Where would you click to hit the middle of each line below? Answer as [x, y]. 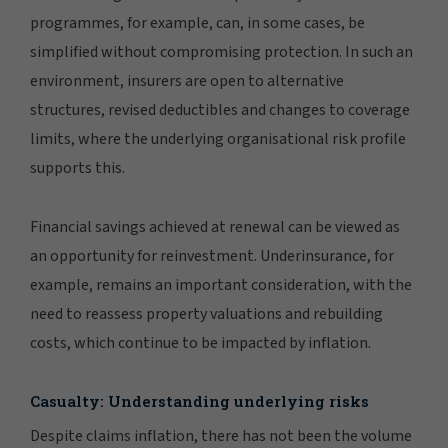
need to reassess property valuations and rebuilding [206, 313]
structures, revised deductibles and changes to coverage [220, 109]
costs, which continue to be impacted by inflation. [200, 342]
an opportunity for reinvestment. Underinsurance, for [212, 255]
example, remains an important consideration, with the [221, 284]
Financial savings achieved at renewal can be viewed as [215, 226]
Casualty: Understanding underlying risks [199, 400]
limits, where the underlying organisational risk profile [218, 138]
